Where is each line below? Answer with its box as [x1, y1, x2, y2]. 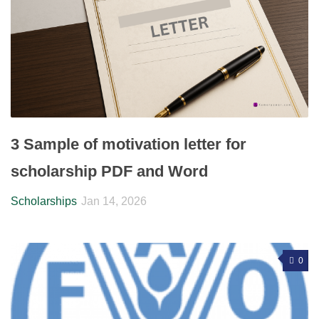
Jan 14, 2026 [81, 195, 147, 208]
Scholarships [11, 195, 77, 208]
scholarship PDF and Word [11, 162, 208, 181]
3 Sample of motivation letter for [11, 135, 246, 154]
